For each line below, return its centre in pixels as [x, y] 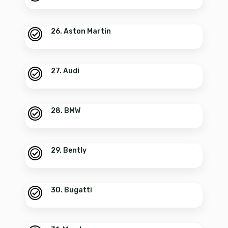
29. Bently [69, 150]
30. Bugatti [72, 190]
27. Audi [65, 71]
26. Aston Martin [81, 31]
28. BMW [66, 110]
